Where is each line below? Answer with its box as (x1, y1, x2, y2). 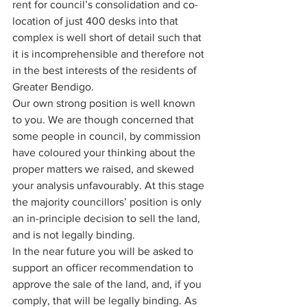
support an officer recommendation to (12, 262, 196, 273)
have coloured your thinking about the (12, 147, 198, 158)
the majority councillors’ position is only (12, 196, 204, 208)
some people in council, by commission (12, 130, 204, 142)
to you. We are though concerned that (12, 114, 197, 125)
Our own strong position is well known (12, 97, 198, 109)
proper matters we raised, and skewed (12, 163, 197, 175)
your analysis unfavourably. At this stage (12, 180, 207, 191)
